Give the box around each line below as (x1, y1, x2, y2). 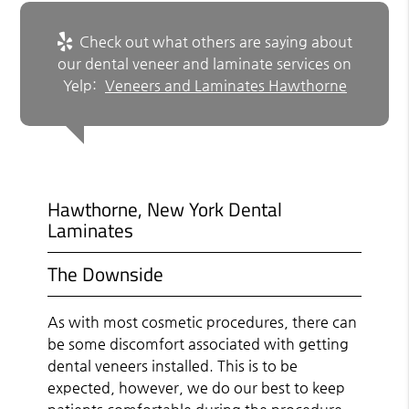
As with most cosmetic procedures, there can (47, 312, 358, 330)
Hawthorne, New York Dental (47, 194, 283, 224)
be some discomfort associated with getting (47, 334, 350, 352)
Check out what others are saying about (76, 32, 352, 50)
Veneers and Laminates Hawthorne (104, 76, 347, 94)
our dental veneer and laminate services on (58, 54, 351, 72)
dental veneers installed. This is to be (47, 356, 299, 374)
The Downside (47, 258, 164, 288)
